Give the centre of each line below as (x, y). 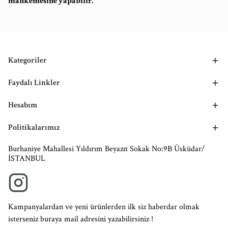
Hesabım (23, 105)
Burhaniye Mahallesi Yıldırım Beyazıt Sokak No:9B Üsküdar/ (107, 149)
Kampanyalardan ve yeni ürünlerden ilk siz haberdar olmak (104, 207)
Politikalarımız (34, 127)
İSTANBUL (27, 159)
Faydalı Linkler (34, 83)
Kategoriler (27, 60)
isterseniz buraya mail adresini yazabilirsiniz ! (81, 219)
